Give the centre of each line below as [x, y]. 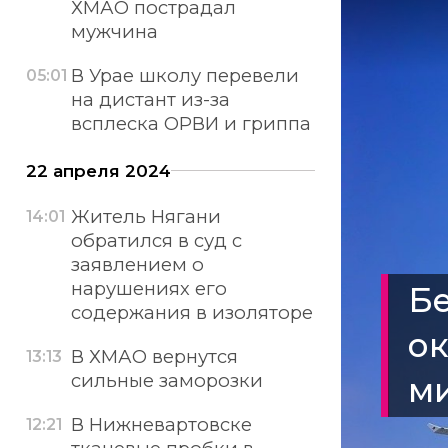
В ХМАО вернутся [154, 357]
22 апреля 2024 [99, 171]
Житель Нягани [145, 217]
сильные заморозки [166, 381]
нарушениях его [148, 289]
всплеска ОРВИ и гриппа [190, 123]
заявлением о [137, 265]
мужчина [114, 32]
